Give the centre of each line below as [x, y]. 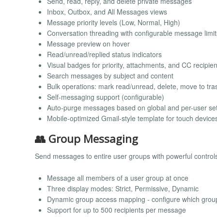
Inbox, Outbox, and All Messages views [107, 11]
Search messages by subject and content [110, 75]
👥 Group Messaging [86, 139]
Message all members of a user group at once [118, 178]
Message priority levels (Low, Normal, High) [114, 22]
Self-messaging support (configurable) [106, 97]
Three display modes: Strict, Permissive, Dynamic [123, 188]
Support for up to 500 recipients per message [116, 209]
